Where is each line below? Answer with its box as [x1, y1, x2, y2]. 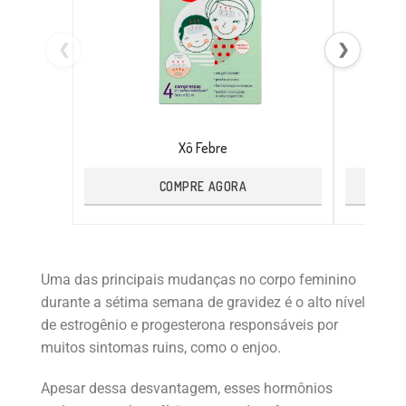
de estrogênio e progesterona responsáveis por [41, 315, 338, 333]
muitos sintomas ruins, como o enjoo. [41, 338, 281, 356]
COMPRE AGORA [159, 179, 247, 195]
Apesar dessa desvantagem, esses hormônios [41, 379, 333, 397]
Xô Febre [179, 138, 227, 157]
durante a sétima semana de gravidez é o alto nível [41, 293, 365, 311]
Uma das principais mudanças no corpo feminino [41, 270, 356, 288]
